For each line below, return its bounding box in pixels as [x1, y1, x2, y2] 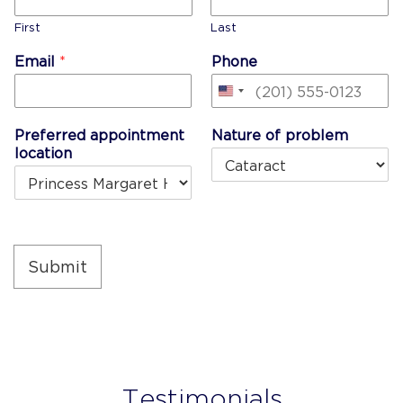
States [226, 112, 279, 131]
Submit [28, 256, 87, 276]
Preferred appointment [14, 126, 184, 143]
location [14, 144, 72, 161]
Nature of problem [211, 126, 348, 143]
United [226, 87, 282, 107]
